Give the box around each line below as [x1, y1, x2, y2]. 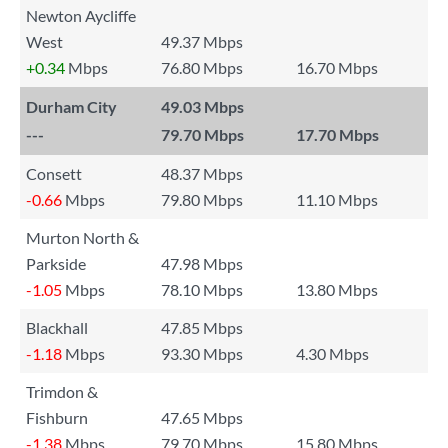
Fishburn [26, 408, 88, 427]
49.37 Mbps [161, 32, 243, 51]
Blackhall [26, 318, 88, 337]
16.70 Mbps [296, 58, 378, 77]
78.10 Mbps [161, 280, 243, 299]
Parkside [26, 254, 86, 273]
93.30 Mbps [161, 344, 243, 363]
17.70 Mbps [296, 125, 379, 144]
